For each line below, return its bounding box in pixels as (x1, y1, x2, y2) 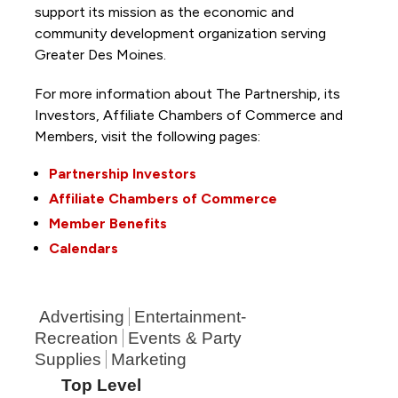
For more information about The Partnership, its (34, 84, 340, 102)
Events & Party (127, 328, 242, 347)
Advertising (38, 306, 124, 326)
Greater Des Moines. (34, 45, 170, 63)
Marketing (110, 349, 187, 369)
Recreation (34, 328, 118, 347)
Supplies (34, 349, 101, 369)
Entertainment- (133, 306, 246, 326)
